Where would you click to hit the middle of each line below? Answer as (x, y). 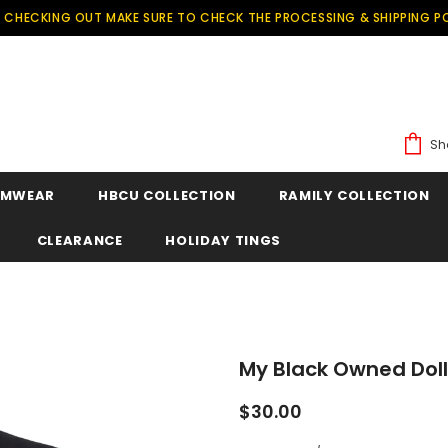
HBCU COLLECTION (166, 195)
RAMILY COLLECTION (354, 195)
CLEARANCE (79, 240)
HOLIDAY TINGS (223, 240)
